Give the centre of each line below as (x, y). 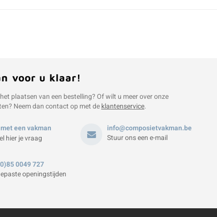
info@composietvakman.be (149, 128)
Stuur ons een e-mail (137, 138)
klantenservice (123, 106)
